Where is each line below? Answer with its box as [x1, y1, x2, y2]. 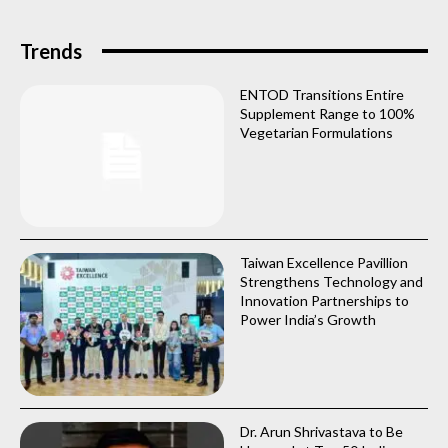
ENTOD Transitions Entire [240, 85, 404, 103]
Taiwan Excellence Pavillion [240, 254, 408, 272]
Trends [20, 38, 82, 63]
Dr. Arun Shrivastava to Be [240, 423, 403, 441]
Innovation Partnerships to [240, 292, 409, 310]
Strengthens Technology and [240, 273, 423, 291]
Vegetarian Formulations [240, 123, 393, 141]
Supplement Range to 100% [240, 104, 415, 122]
